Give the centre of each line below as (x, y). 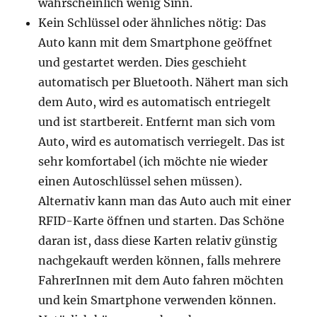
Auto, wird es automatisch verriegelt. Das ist (162, 142)
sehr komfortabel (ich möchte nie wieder (153, 161)
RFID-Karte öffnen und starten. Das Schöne (162, 221)
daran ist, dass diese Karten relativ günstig (158, 241)
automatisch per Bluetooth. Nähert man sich (164, 82)
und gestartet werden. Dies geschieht (143, 62)
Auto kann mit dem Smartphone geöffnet (156, 42)
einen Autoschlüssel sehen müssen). (140, 181)
